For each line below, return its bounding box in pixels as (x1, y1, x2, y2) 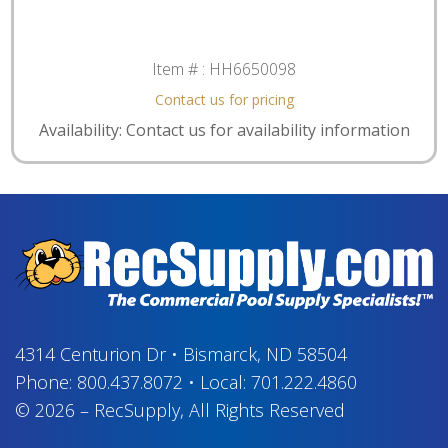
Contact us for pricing (154, 89, 294, 109)
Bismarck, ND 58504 (183, 341, 347, 366)
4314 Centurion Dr (15, 341, 166, 366)
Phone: (15, 369, 77, 394)
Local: (200, 369, 251, 394)
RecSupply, (94, 397, 184, 422)
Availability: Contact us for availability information (38, 118, 410, 141)
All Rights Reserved (189, 397, 345, 422)
